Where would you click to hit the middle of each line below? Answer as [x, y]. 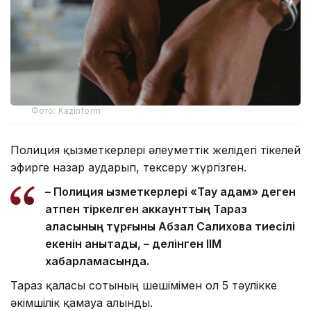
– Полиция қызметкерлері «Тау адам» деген [170, 192]
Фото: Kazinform [66, 111]
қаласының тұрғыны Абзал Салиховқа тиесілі [170, 227]
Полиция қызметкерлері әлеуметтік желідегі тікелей [155, 150]
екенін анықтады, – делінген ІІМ [133, 244]
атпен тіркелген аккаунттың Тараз [146, 209]
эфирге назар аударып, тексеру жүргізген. [128, 168]
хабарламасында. [97, 261]
